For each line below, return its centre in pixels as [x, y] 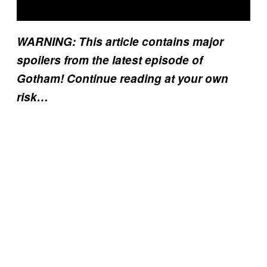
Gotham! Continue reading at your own [122, 78]
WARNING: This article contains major [120, 41]
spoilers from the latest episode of [110, 60]
